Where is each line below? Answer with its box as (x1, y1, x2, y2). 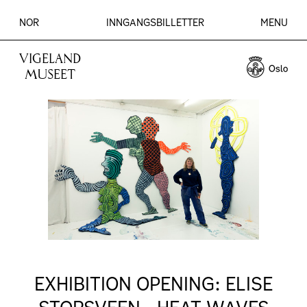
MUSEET (25, 68, 75, 82)
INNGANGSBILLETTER (106, 16, 204, 29)
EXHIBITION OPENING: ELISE (34, 271, 273, 297)
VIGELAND (19, 52, 81, 66)
